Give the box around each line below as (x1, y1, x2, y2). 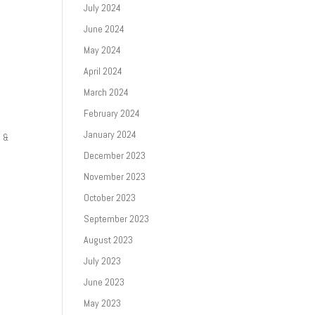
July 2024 (84, 1, 122, 14)
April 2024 (84, 65, 123, 77)
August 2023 (84, 233, 134, 246)
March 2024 (84, 86, 129, 98)
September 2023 (84, 212, 150, 225)
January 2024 (84, 128, 137, 141)
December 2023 (84, 149, 146, 162)
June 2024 (84, 22, 125, 35)
